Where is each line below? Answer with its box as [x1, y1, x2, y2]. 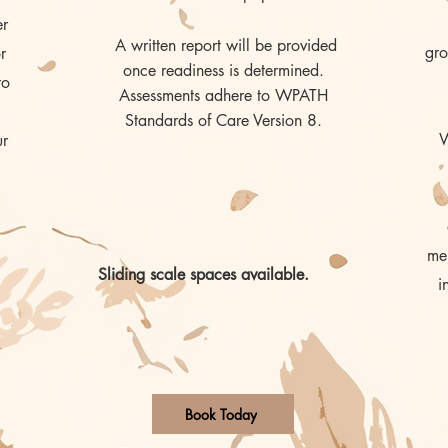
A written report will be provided [109, 35, 337, 56]
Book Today [185, 404, 257, 424]
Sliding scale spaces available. [98, 264, 314, 285]
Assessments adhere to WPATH [118, 85, 328, 106]
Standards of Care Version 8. [124, 110, 322, 131]
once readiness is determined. [122, 60, 324, 81]
